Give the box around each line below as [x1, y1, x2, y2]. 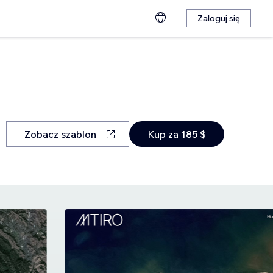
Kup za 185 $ [147, 128, 206, 140]
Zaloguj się [197, 13, 240, 24]
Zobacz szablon [24, 128, 96, 140]
